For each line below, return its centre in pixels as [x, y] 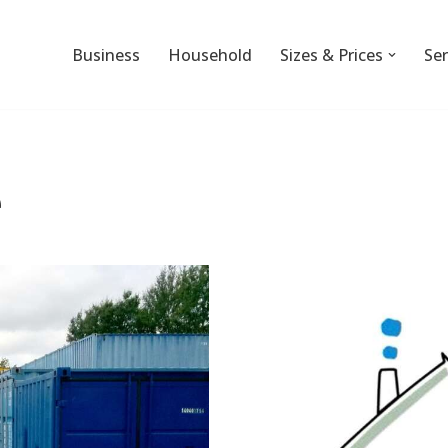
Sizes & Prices [331, 54]
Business [106, 54]
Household [210, 54]
